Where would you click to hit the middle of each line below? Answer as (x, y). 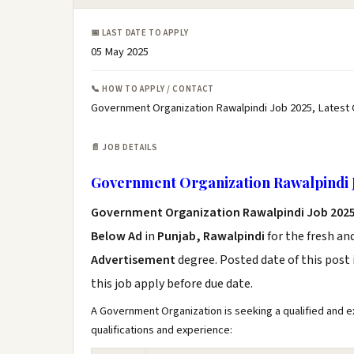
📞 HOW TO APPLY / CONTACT (153, 89)
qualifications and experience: (162, 330)
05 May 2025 (120, 52)
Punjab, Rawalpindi (211, 236)
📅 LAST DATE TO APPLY (140, 33)
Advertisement (134, 260)
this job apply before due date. (172, 284)
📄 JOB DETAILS (124, 147)
